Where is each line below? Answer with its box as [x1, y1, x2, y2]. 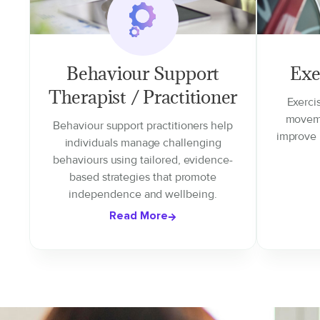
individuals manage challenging [64, 136, 221, 150]
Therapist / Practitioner [48, 85, 238, 109]
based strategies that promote [69, 170, 217, 184]
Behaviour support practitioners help [53, 119, 233, 133]
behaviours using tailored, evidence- [53, 153, 233, 167]
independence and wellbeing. [69, 187, 217, 201]
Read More [109, 209, 169, 223]
